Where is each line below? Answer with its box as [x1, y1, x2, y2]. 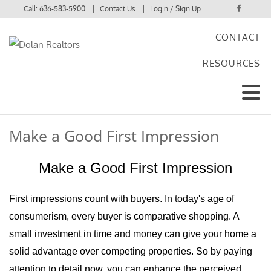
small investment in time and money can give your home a [9, 229, 256, 240]
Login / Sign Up [150, 4, 201, 13]
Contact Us [100, 4, 136, 13]
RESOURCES [203, 57, 260, 69]
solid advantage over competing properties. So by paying [9, 246, 252, 257]
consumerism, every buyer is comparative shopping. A [9, 211, 239, 222]
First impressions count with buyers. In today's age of [9, 194, 234, 204]
